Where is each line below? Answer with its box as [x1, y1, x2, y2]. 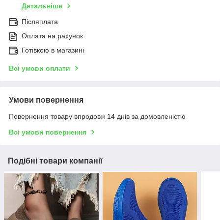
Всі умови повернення [9, 128, 86, 136]
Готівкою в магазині [22, 46, 84, 54]
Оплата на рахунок [22, 31, 83, 40]
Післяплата [22, 17, 58, 26]
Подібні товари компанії [8, 156, 103, 165]
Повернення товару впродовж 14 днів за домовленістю [9, 112, 186, 120]
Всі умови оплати [9, 64, 70, 72]
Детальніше [22, 1, 62, 10]
